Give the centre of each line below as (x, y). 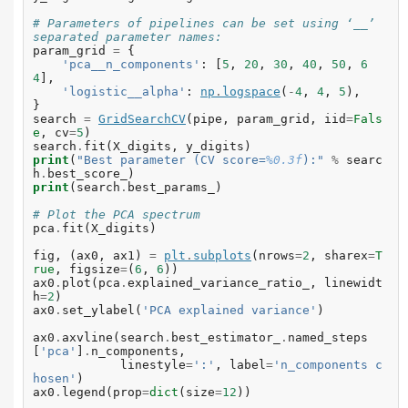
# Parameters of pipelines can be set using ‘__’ (204, 24)
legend (84, 393)
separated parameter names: (127, 37)
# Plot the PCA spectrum (117, 215)
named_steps (328, 338)
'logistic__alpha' (124, 92)
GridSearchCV (142, 119)
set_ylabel (98, 311)
